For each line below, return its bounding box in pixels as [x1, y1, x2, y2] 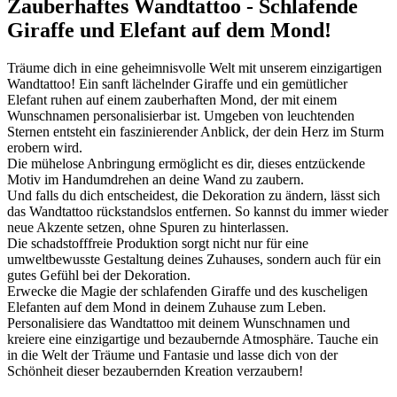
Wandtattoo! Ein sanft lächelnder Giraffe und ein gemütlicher [7, 75, 347, 91]
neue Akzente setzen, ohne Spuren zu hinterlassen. [7, 219, 289, 235]
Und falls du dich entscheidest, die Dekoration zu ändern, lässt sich [7, 187, 380, 203]
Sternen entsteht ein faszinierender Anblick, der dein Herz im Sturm [7, 123, 384, 139]
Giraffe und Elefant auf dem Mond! [7, 18, 331, 42]
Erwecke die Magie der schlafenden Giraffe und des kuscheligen [7, 283, 368, 299]
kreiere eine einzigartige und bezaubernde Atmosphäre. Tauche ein [7, 331, 378, 346]
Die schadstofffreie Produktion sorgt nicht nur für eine [7, 235, 308, 251]
